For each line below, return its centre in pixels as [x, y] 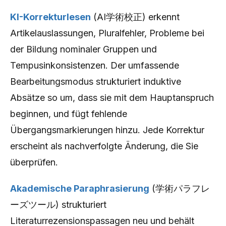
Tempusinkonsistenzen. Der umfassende [95, 65]
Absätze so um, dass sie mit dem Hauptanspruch [112, 98]
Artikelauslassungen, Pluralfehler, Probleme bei [107, 33]
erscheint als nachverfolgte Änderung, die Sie [104, 146]
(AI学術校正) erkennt [135, 17]
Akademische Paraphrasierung [80, 188]
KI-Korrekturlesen [50, 17]
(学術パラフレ [180, 188]
